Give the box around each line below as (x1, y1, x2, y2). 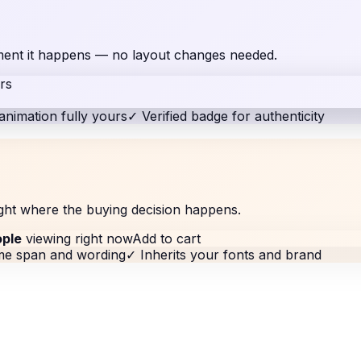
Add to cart (132, 230, 201, 247)
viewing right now (22, 230, 132, 247)
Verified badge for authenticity (142, 107, 325, 124)
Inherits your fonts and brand (140, 247, 322, 263)
